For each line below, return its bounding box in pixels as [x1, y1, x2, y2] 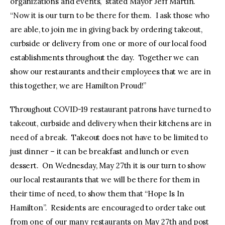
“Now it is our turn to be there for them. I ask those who [10, 10, 210, 20]
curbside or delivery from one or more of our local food [10, 38, 206, 48]
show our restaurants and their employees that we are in [10, 66, 211, 76]
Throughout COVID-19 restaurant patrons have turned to [10, 104, 211, 115]
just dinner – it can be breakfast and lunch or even [10, 147, 189, 157]
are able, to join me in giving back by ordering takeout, [10, 24, 202, 34]
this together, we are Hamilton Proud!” [10, 80, 151, 90]
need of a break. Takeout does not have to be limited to [10, 133, 208, 143]
